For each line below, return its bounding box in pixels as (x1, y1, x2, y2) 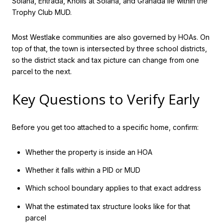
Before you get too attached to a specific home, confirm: (12, 123, 199, 132)
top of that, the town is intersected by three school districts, (12, 44, 207, 53)
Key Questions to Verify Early (12, 90, 200, 109)
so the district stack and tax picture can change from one (12, 55, 199, 64)
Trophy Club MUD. (12, 8, 72, 17)
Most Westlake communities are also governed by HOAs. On (12, 32, 210, 41)
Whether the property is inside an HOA (25, 147, 152, 156)
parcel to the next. (12, 67, 72, 76)
